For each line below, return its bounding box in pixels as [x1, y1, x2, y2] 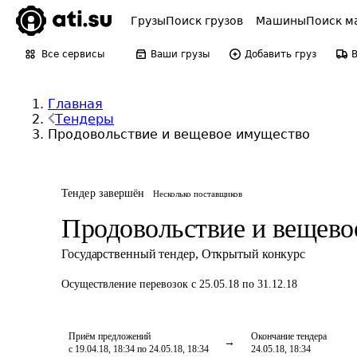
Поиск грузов [166, 14, 243, 27]
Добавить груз [245, 49, 316, 60]
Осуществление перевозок [61, 278, 191, 290]
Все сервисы [41, 49, 104, 60]
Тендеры [55, 112, 114, 127]
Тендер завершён [61, 187, 145, 199]
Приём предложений [69, 331, 151, 342]
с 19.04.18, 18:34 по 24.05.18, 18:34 [69, 343, 209, 355]
